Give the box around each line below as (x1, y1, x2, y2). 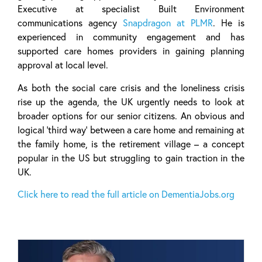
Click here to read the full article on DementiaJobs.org (18, 188, 235, 201)
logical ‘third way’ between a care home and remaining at (18, 123, 244, 136)
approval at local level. (18, 59, 108, 71)
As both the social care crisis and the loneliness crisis (18, 81, 244, 94)
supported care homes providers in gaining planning (18, 45, 244, 57)
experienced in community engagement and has (18, 31, 244, 43)
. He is (213, 17, 244, 29)
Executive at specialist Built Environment (18, 3, 244, 15)
